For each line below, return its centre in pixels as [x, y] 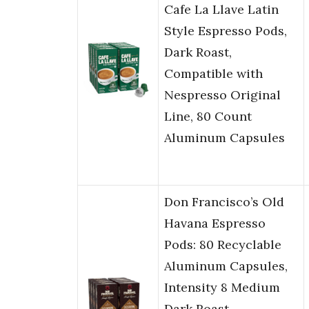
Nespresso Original [222, 95]
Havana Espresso [215, 223]
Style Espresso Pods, [226, 31]
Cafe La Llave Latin [221, 10]
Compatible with [213, 74]
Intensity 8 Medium [222, 288]
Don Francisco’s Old [224, 202]
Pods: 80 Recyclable [223, 245]
